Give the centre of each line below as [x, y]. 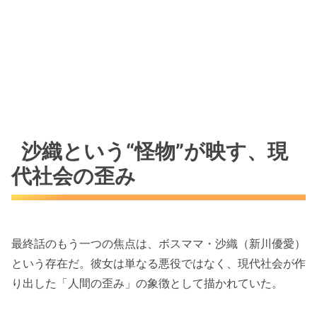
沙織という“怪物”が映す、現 [155, 151]
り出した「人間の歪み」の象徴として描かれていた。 [147, 283]
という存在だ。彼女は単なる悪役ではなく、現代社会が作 [158, 263]
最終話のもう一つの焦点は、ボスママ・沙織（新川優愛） [158, 243]
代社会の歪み [74, 176]
